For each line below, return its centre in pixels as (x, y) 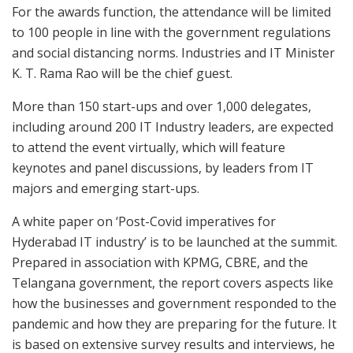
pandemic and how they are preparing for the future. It (174, 324)
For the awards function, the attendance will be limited (171, 12)
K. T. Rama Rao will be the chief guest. (122, 74)
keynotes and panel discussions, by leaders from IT (163, 168)
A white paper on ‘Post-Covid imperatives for (144, 222)
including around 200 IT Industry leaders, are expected (173, 127)
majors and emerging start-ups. (106, 189)
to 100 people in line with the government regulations (171, 33)
